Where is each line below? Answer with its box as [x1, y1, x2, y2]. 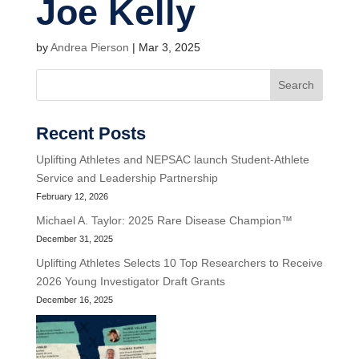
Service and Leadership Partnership [35, 171, 218, 184]
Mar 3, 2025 [138, 40, 200, 54]
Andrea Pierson [50, 40, 129, 54]
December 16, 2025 [35, 294, 113, 305]
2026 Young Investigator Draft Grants [35, 274, 225, 288]
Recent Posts [35, 123, 146, 143]
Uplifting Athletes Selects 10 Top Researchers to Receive [35, 256, 323, 269]
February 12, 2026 [35, 191, 108, 201]
